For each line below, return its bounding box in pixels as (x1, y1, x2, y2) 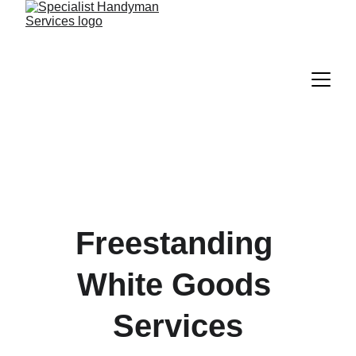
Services (113, 308, 243, 343)
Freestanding (75, 226, 281, 261)
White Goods (76, 267, 280, 302)
